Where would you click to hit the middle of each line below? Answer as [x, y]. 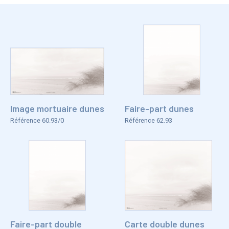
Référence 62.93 [148, 121]
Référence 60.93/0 [37, 121]
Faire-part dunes [159, 109]
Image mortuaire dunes [57, 109]
